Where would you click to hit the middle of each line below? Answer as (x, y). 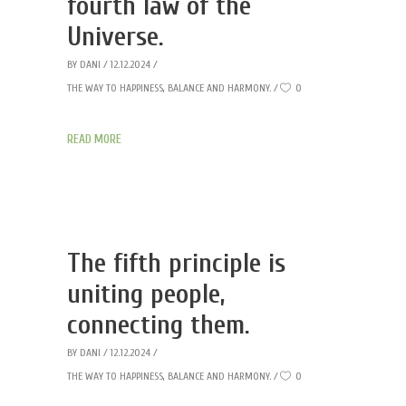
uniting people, (146, 294)
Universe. (116, 37)
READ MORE (94, 139)
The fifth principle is (176, 263)
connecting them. (159, 325)
